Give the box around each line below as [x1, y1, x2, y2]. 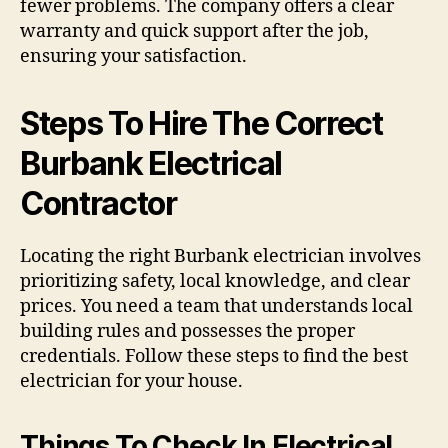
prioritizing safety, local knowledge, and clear [20, 269, 410, 293]
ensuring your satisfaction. [20, 44, 247, 68]
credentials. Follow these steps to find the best [20, 344, 408, 368]
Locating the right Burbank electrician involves [20, 244, 421, 268]
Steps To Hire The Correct [20, 103, 383, 143]
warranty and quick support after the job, [20, 19, 369, 43]
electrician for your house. [20, 369, 243, 393]
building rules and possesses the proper [20, 319, 355, 343]
